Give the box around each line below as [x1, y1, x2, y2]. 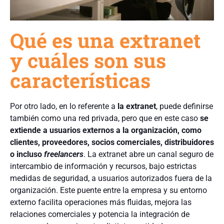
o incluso [10, 149, 44, 159]
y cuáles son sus [10, 47, 166, 74]
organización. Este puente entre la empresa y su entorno [10, 185, 207, 195]
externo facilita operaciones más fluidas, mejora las [10, 197, 191, 207]
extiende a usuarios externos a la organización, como [10, 125, 201, 135]
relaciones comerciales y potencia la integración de [10, 209, 189, 219]
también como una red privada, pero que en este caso [10, 113, 200, 123]
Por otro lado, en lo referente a [10, 101, 117, 111]
